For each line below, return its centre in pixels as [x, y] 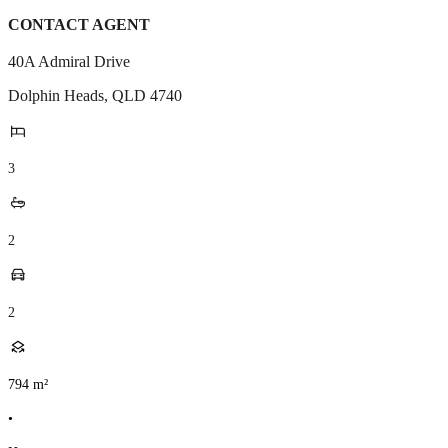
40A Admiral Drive [69, 61]
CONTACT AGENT [79, 24]
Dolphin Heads [56, 95]
